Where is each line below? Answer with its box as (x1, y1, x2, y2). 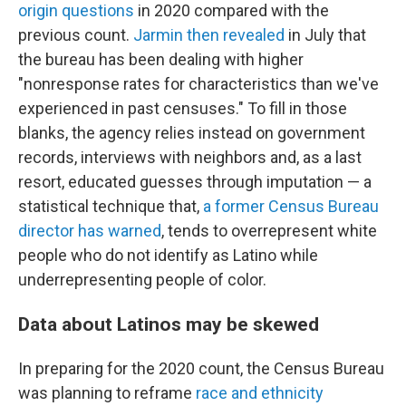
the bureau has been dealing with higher (18, 50, 304, 70)
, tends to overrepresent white (161, 221, 377, 241)
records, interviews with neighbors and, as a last (18, 148, 362, 168)
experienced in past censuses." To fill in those (18, 99, 347, 119)
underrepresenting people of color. (18, 270, 266, 290)
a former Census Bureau (203, 197, 379, 217)
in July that (285, 25, 366, 45)
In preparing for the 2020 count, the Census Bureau (18, 359, 384, 379)
